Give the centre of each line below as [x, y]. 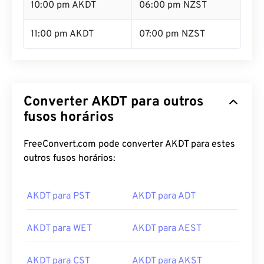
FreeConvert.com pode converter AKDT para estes [129, 144]
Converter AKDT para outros [113, 102]
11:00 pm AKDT [62, 34]
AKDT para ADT [164, 196]
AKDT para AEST [167, 229]
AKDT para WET [59, 229]
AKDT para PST [58, 196]
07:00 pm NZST [172, 34]
